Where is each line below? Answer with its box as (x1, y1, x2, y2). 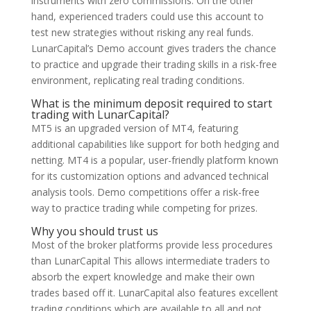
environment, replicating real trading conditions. (31, 74, 244, 87)
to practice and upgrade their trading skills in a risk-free (31, 58, 277, 71)
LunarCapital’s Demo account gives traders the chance (31, 42, 276, 55)
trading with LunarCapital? (31, 107, 169, 122)
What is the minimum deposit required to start (31, 96, 272, 111)
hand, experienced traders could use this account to (31, 10, 264, 23)
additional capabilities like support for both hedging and (31, 137, 279, 151)
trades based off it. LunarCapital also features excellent (31, 286, 278, 299)
